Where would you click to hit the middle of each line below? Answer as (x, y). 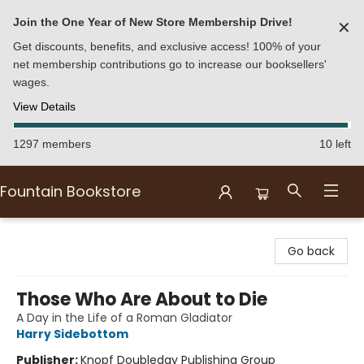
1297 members (52, 144)
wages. (31, 82)
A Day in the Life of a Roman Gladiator (124, 318)
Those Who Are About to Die (142, 299)
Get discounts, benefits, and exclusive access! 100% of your (167, 46)
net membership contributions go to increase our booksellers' (170, 64)
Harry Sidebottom (72, 334)
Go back (311, 251)
